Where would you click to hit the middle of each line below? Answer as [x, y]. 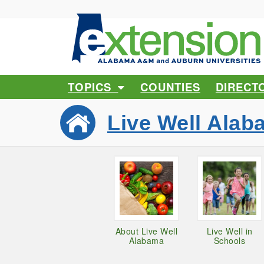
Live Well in [230, 231]
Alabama [146, 241]
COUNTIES [170, 87]
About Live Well [146, 231]
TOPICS [93, 87]
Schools [230, 241]
